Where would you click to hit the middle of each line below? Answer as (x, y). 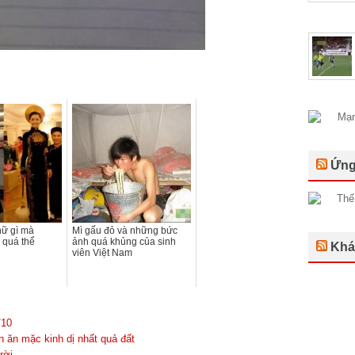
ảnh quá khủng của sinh (124, 241)
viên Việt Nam (102, 252)
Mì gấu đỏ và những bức (125, 230)
